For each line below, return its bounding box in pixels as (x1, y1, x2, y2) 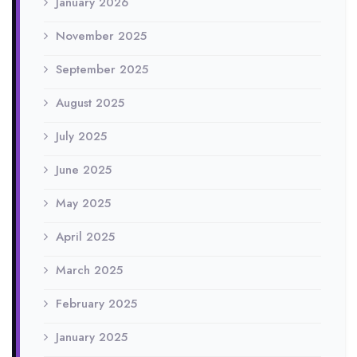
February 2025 (56, 295, 137, 313)
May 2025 (56, 194, 111, 213)
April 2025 (56, 228, 115, 246)
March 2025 (56, 261, 123, 280)
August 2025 (56, 94, 124, 112)
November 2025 (56, 27, 147, 45)
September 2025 (56, 61, 148, 79)
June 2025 (56, 161, 112, 179)
